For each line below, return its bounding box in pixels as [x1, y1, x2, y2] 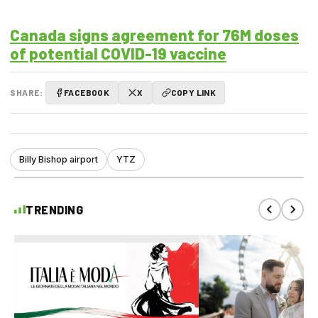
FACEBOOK [64, 87, 110, 98]
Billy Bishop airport [19, 154, 98, 165]
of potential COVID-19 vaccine [10, 43, 226, 62]
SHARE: [10, 87, 43, 98]
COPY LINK [170, 87, 216, 98]
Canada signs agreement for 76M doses [10, 25, 299, 44]
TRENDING [26, 202, 83, 216]
